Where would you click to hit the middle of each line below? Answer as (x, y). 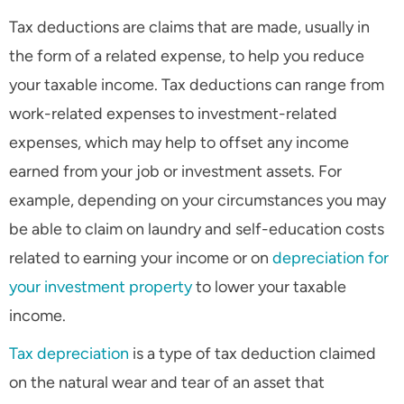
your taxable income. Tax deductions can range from (197, 85)
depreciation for (331, 258)
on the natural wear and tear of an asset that (167, 383)
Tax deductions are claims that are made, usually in (189, 28)
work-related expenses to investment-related (173, 114)
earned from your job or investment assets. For (175, 172)
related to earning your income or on (141, 258)
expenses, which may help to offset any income (179, 143)
